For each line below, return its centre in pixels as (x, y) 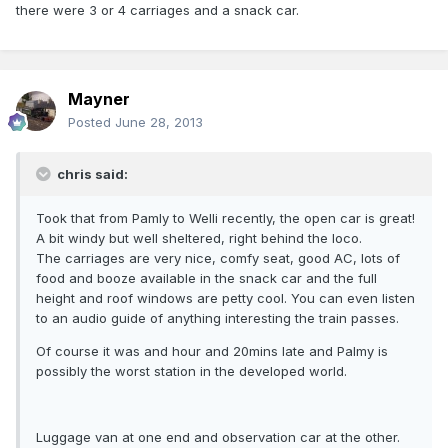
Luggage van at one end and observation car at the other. (218, 437)
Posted (91, 122)
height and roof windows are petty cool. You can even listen (225, 298)
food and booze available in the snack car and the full (206, 278)
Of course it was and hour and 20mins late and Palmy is (212, 351)
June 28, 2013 (159, 122)
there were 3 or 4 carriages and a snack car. (157, 10)
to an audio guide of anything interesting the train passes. (217, 318)
